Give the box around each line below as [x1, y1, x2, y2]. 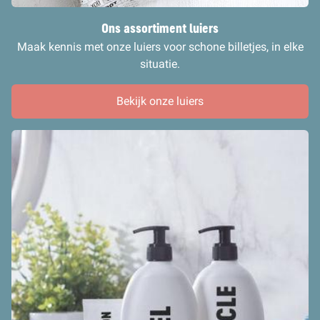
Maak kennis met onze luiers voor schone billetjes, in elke [16, 40, 304, 54]
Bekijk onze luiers [116, 94, 204, 108]
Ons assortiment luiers [101, 19, 219, 37]
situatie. [140, 57, 180, 71]
